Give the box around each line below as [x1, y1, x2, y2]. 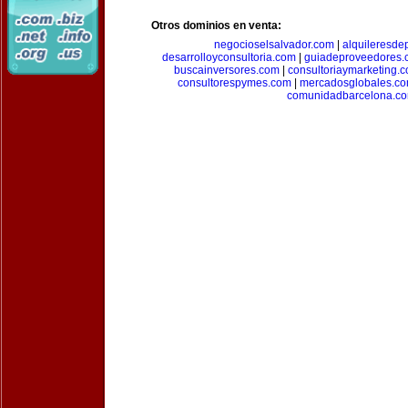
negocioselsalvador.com [213, 38, 334, 51]
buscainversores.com [173, 64, 280, 76]
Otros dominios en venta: [151, 19, 281, 32]
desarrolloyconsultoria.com [162, 51, 296, 64]
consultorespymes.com [178, 76, 291, 89]
